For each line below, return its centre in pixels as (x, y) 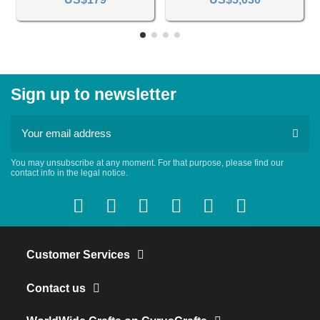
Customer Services (79, 254)
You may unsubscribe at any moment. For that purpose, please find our (147, 162)
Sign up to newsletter (94, 95)
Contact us (56, 288)
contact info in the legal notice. (69, 172)
